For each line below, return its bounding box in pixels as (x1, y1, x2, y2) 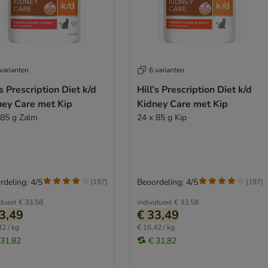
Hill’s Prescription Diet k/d (136, 83, 252, 96)
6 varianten (148, 65, 184, 75)
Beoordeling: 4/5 (136, 176, 198, 188)
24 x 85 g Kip (136, 111, 187, 123)
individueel (136, 197, 172, 207)
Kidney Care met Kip (136, 97, 228, 111)
